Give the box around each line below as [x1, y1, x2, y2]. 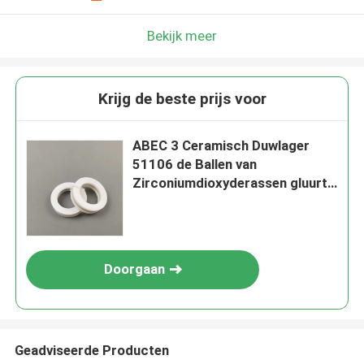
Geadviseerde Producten [14, 341, 169, 358]
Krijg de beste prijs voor [97, 89, 266, 109]
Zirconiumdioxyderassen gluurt [132, 175, 328, 192]
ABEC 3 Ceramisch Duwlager [132, 137, 310, 154]
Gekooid [132, 193, 184, 210]
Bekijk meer [147, 27, 217, 44]
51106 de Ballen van [132, 156, 258, 173]
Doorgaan [103, 261, 165, 278]
